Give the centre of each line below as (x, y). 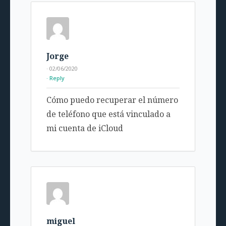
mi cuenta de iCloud (84, 129)
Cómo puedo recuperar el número (112, 100)
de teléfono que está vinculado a (108, 115)
